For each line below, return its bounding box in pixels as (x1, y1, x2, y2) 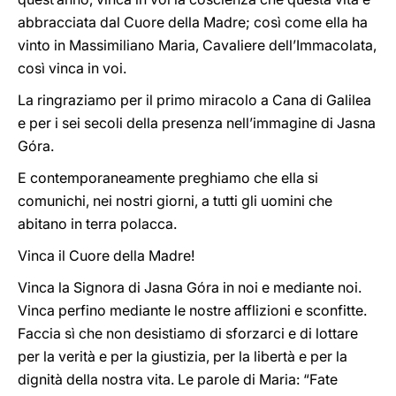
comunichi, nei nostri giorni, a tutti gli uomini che (18, 192, 332, 209)
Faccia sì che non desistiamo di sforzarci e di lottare (18, 324, 358, 342)
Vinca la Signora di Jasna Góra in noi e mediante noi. (18, 278, 362, 296)
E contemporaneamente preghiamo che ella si (18, 169, 318, 187)
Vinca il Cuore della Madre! (18, 247, 194, 264)
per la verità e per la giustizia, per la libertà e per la (18, 347, 347, 365)
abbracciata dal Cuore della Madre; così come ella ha (18, 13, 368, 31)
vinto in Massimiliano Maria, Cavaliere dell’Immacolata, (18, 36, 377, 54)
